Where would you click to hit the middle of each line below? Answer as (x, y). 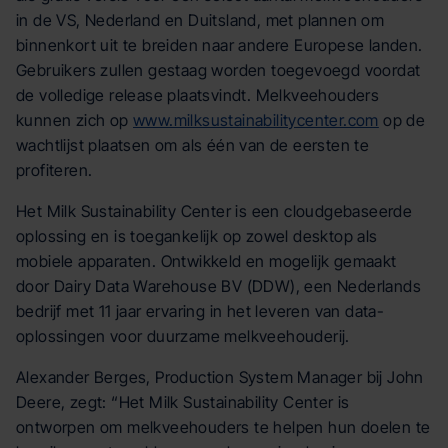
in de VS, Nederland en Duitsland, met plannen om (200, 20)
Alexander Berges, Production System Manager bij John (220, 377)
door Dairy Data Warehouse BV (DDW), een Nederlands (218, 286)
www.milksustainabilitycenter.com (256, 120)
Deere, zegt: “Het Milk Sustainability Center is (183, 402)
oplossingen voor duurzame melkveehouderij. (183, 336)
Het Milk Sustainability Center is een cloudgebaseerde (214, 211)
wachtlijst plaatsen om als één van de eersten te (193, 145)
